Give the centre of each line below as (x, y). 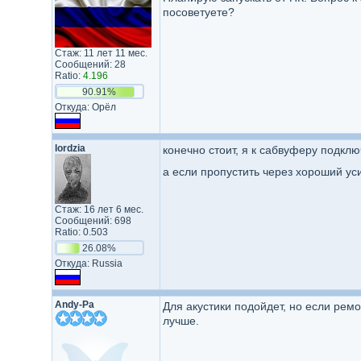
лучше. (180, 321)
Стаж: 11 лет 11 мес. (101, 53)
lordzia (70, 148)
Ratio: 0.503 (81, 232)
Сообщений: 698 (93, 221)
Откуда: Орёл (85, 107)
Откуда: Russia (88, 263)
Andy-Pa (74, 305)
